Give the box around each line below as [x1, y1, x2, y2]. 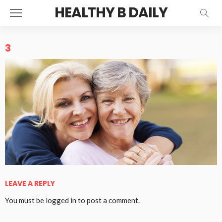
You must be [5, 196, 46, 205]
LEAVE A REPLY [5, 178, 56, 188]
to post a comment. [76, 196, 140, 205]
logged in [46, 196, 76, 205]
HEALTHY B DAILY [55, 3, 167, 22]
